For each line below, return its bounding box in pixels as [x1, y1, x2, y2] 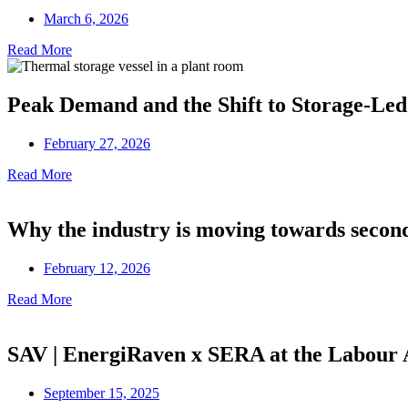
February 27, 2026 [44, 136, 150, 152]
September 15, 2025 [44, 384, 159, 401]
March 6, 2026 [44, 11, 128, 27]
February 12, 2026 [44, 260, 150, 276]
